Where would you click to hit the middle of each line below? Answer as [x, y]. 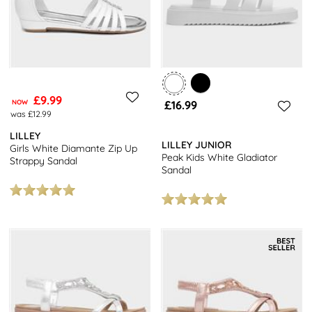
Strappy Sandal [44, 161]
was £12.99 [31, 114]
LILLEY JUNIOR [197, 145]
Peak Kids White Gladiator [220, 157]
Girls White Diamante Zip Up [74, 148]
